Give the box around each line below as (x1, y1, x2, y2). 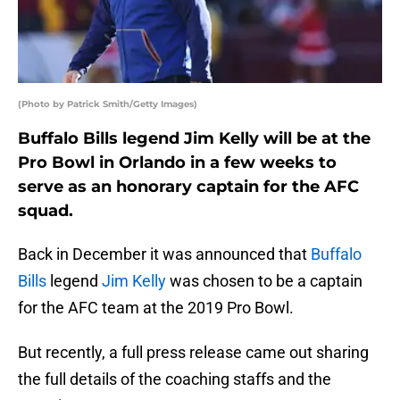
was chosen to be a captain (166, 271, 362, 291)
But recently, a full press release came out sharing (18, 343, 369, 362)
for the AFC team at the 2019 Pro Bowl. (18, 298, 294, 318)
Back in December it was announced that (18, 245, 311, 264)
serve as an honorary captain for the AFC (18, 177, 359, 197)
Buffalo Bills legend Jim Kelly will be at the (18, 129, 371, 149)
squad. (18, 201, 73, 221)
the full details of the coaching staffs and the (18, 370, 331, 389)
